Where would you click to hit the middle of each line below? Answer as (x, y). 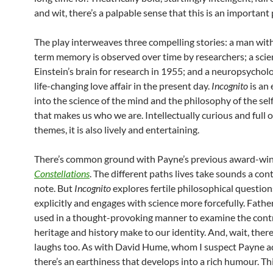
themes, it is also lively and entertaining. (117, 129)
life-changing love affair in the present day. (123, 86)
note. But (54, 188)
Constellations (62, 173)
